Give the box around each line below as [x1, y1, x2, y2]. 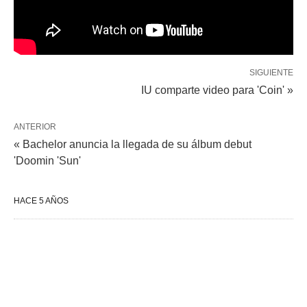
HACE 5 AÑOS [14, 195, 69, 206]
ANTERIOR [14, 121, 56, 132]
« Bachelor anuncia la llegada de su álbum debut [14, 138, 251, 150]
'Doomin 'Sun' [14, 154, 81, 167]
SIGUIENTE [249, 67, 293, 77]
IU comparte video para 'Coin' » [141, 84, 293, 96]
